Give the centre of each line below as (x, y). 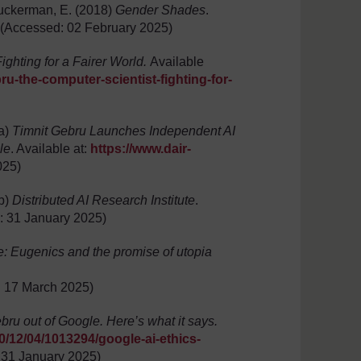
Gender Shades (161, 10)
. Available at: (51, 149)
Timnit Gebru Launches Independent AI (124, 131)
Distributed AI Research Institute (104, 201)
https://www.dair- (141, 149)
